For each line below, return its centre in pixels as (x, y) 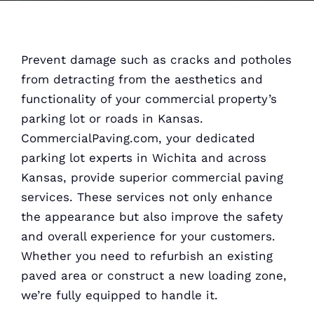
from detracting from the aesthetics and (142, 79)
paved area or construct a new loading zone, (153, 275)
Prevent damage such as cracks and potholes (156, 60)
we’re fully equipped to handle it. (119, 295)
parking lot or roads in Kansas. (112, 118)
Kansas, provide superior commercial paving (152, 177)
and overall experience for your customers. (148, 236)
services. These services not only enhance (146, 197)
